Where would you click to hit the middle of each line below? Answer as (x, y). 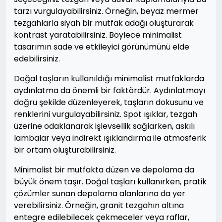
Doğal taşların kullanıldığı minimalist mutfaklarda (109, 79)
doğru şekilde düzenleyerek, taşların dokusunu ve (109, 103)
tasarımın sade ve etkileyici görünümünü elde (102, 47)
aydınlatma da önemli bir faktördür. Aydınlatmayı (110, 91)
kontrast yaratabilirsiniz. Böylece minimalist (98, 35)
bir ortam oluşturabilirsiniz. (65, 150)
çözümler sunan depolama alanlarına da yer (100, 194)
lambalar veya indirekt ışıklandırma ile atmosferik (110, 138)
